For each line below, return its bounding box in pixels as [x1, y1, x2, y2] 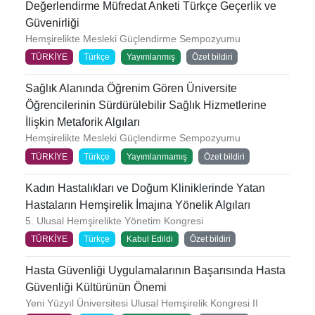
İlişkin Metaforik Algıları [25, 116, 140, 129]
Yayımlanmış [126, 52, 175, 63]
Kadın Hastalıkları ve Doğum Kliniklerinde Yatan [25, 181, 265, 194]
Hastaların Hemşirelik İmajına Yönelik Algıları [25, 198, 250, 211]
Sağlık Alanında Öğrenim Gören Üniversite [25, 82, 237, 95]
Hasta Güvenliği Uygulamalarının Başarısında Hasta [25, 264, 285, 277]
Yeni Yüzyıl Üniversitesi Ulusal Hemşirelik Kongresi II [25, 297, 258, 309]
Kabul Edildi [126, 233, 173, 244]
